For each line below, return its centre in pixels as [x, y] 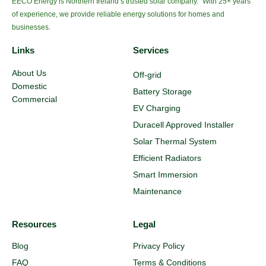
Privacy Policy [159, 246]
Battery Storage [162, 91]
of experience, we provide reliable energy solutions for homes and [118, 14]
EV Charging [157, 108]
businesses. [31, 27]
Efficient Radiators [167, 158]
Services [151, 50]
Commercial [34, 99]
